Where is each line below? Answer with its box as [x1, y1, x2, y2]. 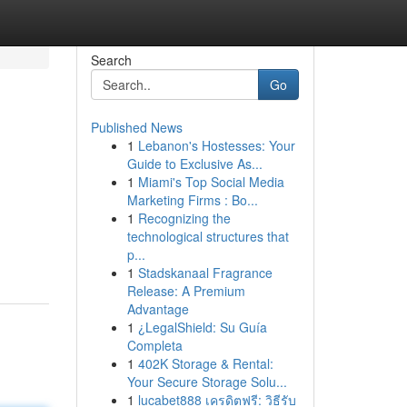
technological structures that [126, 227, 289, 245]
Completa [126, 336, 183, 354]
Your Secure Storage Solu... [126, 372, 287, 391]
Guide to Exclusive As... [126, 154, 263, 173]
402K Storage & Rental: [137, 354, 273, 372]
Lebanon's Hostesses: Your [137, 136, 295, 154]
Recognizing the [137, 209, 231, 227]
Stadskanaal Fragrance [137, 263, 273, 282]
